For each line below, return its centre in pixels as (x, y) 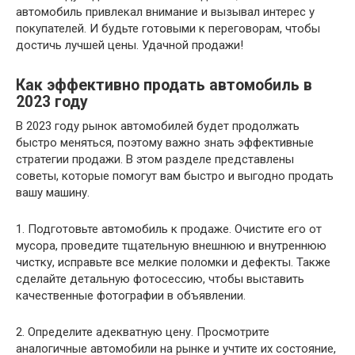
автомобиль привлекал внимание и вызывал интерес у (165, 11)
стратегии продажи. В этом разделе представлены (155, 159)
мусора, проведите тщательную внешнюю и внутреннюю (171, 245)
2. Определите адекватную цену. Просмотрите (143, 332)
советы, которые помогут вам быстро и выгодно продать (175, 176)
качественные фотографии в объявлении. (131, 295)
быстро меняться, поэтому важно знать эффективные (165, 142)
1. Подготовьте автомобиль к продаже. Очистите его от (169, 229)
